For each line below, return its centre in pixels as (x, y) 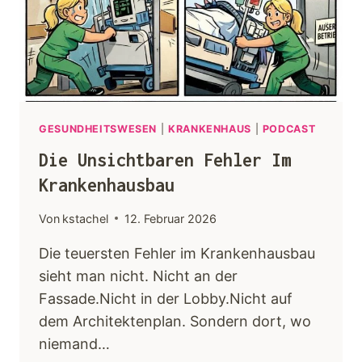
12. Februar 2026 (171, 218)
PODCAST (289, 128)
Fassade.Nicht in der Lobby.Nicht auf (166, 298)
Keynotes (64, 16)
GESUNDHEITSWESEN (98, 128)
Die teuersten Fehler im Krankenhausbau (177, 253)
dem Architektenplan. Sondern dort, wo (175, 321)
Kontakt (59, 169)
